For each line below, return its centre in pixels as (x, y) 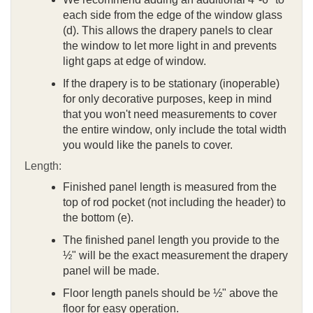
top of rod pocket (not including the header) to (174, 202)
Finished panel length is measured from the (170, 187)
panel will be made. (111, 270)
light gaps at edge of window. (134, 61)
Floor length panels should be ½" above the (170, 293)
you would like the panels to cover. (148, 145)
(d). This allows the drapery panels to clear (168, 30)
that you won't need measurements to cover (170, 114)
